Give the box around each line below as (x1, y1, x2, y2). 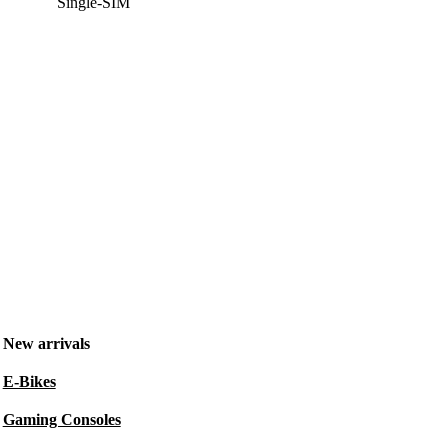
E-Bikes (2, 373, 56, 390)
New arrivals (2, 335, 90, 352)
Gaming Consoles (2, 411, 121, 428)
